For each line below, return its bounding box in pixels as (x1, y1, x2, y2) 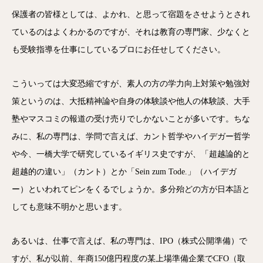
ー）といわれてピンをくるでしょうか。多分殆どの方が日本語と (12, 185, 250, 194)
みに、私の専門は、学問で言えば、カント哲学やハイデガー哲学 (12, 132, 250, 141)
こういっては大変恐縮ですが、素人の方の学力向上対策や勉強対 (12, 79, 250, 88)
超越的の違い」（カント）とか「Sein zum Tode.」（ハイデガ (12, 167, 237, 176)
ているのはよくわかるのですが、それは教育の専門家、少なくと (12, 28, 250, 36)
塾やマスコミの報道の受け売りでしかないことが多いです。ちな (12, 114, 250, 123)
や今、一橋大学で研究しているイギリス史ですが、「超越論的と (12, 150, 250, 159)
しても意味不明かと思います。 (12, 203, 127, 211)
